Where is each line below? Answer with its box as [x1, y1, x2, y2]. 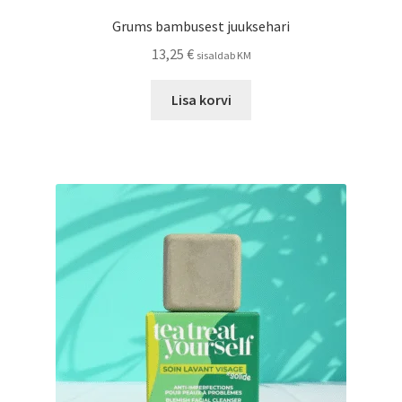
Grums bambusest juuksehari [112, 17, 290, 36]
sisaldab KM [196, 48, 251, 62]
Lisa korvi [170, 90, 232, 109]
